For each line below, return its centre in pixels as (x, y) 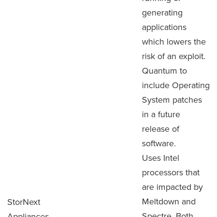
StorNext (24, 202)
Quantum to (164, 70)
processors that (171, 172)
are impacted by (172, 187)
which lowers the (174, 41)
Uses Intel (161, 158)
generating (162, 12)
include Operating (176, 85)
